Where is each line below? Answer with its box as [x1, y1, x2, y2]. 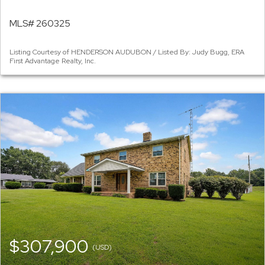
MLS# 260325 [9, 17, 70, 30]
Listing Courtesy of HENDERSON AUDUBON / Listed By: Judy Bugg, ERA [9, 47, 244, 57]
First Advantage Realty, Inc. [9, 56, 96, 66]
